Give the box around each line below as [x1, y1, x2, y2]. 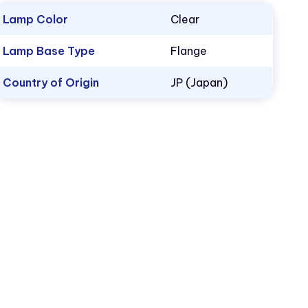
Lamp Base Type [3, 43, 96, 58]
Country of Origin [3, 75, 100, 89]
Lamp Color [3, 12, 69, 26]
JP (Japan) [170, 75, 228, 89]
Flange [170, 43, 208, 58]
